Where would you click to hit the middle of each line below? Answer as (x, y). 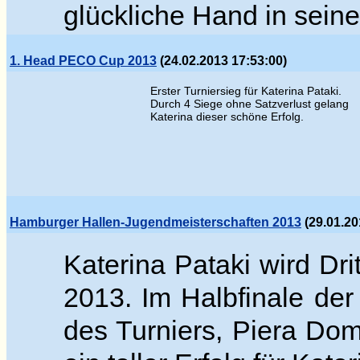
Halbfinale (247, 297)
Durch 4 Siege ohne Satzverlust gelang (250, 104)
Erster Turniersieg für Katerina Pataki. (246, 91)
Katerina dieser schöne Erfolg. (227, 117)
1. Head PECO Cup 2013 (83, 61)
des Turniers (140, 330)
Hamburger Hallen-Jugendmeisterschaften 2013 (155, 222)
